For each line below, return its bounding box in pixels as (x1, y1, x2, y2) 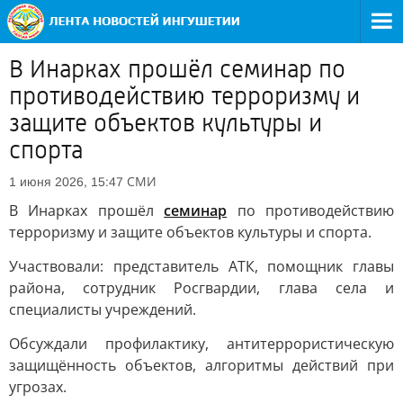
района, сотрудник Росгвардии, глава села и (9, 278, 394, 298)
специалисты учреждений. (9, 300, 196, 319)
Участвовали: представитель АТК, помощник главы (9, 256, 394, 276)
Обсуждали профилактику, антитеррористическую (9, 334, 394, 354)
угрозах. (9, 377, 67, 397)
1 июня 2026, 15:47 (9, 175, 123, 189)
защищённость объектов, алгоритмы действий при (9, 355, 394, 375)
